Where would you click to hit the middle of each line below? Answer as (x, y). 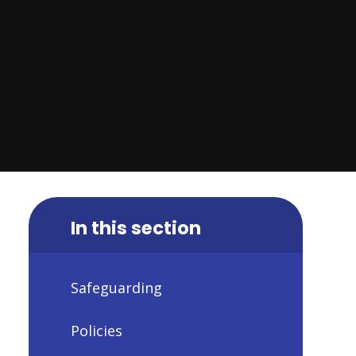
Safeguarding (116, 288)
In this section (135, 228)
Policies (96, 330)
